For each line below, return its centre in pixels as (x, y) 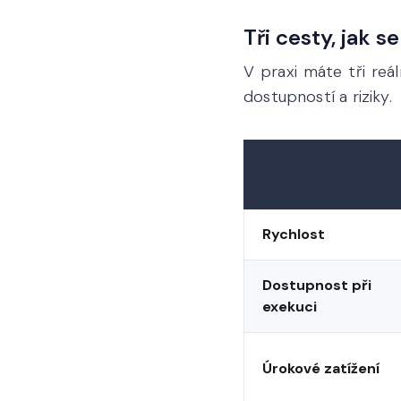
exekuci (290, 307)
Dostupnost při (317, 285)
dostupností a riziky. (318, 97)
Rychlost (294, 234)
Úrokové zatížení (321, 368)
